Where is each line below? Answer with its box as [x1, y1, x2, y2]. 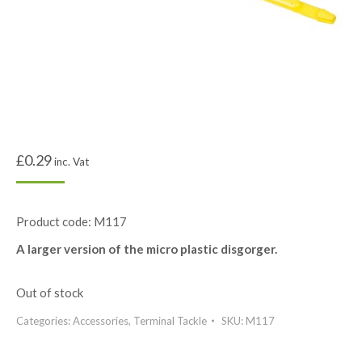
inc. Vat [54, 155, 89, 168]
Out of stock [16, 285, 83, 300]
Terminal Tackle [133, 314, 207, 327]
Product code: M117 [16, 214, 127, 229]
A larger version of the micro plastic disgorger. [16, 242, 277, 256]
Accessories [73, 314, 128, 327]
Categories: [16, 314, 73, 327]
